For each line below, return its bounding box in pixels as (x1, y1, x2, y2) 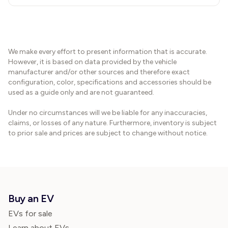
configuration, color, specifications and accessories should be (8, 78, 211, 87)
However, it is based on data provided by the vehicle (8, 58, 177, 66)
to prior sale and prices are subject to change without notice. (8, 129, 208, 137)
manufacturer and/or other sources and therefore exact (8, 68, 190, 76)
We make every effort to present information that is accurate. (8, 47, 207, 56)
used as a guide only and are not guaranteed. (8, 88, 154, 97)
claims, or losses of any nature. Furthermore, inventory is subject (8, 119, 217, 127)
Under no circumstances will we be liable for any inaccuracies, (8, 108, 207, 117)
